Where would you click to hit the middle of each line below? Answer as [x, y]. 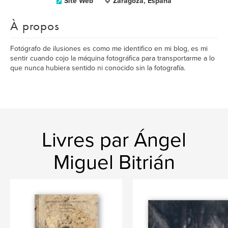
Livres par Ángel [114, 140]
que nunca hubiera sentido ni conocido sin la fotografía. [98, 68]
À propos [35, 26]
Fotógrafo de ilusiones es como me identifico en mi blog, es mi [109, 49]
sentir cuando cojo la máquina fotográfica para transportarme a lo [112, 58]
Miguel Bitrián [114, 162]
